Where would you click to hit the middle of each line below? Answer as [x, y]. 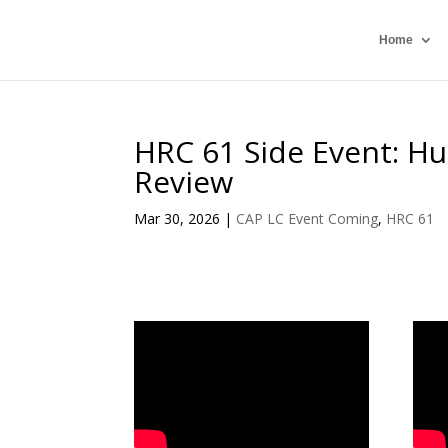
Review [184, 181]
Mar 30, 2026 [177, 218]
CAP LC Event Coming [307, 218]
